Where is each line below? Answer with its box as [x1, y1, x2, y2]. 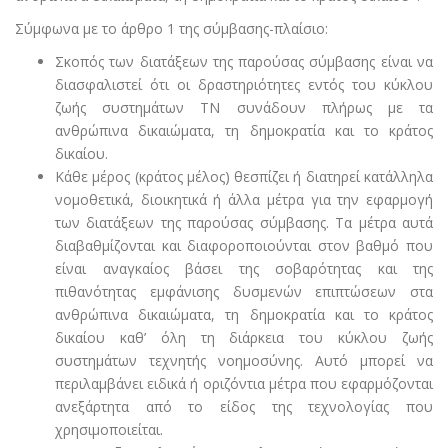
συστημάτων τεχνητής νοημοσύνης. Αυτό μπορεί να [55, 351, 433, 371]
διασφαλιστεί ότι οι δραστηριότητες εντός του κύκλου [55, 75, 433, 95]
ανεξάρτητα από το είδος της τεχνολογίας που [55, 397, 433, 417]
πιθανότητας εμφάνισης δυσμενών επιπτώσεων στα [55, 282, 433, 302]
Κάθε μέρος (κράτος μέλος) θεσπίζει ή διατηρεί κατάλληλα [55, 167, 433, 187]
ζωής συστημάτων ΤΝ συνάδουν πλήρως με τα [55, 98, 433, 118]
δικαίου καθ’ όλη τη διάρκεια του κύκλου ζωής [55, 328, 433, 348]
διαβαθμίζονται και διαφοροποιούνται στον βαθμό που [55, 236, 433, 256]
